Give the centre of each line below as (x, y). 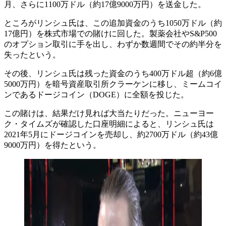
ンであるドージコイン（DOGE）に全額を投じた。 (96, 94)
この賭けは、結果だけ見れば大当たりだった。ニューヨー (109, 113)
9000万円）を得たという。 (52, 145)
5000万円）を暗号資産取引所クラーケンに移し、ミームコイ (113, 84)
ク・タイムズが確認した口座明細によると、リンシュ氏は (109, 124)
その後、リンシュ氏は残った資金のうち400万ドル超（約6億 (113, 73)
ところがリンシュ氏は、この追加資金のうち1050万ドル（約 (113, 23)
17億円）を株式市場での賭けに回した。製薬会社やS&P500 (110, 33)
